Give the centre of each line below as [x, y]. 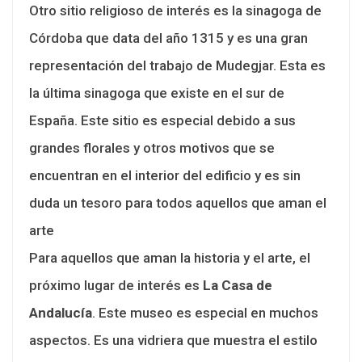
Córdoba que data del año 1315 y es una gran [168, 38]
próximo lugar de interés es [116, 285]
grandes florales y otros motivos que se [152, 147]
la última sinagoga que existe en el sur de [157, 93]
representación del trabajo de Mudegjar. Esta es [177, 65]
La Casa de [238, 285]
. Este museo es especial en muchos [205, 312]
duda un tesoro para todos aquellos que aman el [178, 202]
